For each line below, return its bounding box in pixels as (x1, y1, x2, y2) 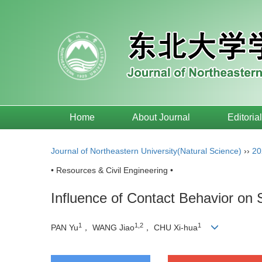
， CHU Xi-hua (143, 223, 198, 233)
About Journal (132, 112, 190, 122)
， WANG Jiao (82, 223, 135, 233)
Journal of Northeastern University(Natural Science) (51, 146, 242, 156)
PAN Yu (51, 223, 78, 233)
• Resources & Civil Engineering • (51, 166, 173, 175)
